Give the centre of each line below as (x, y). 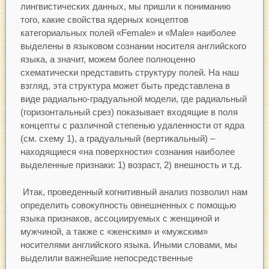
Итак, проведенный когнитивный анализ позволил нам (134, 192)
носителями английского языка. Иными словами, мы (128, 244)
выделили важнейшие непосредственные (106, 258)
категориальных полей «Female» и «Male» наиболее (128, 33)
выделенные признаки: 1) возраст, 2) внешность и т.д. (131, 165)
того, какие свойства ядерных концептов (104, 20)
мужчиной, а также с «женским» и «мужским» (114, 231)
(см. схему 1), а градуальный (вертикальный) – (117, 139)
